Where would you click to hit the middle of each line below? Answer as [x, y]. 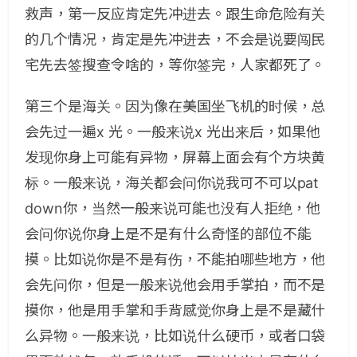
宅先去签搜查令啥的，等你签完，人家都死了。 [175, 65]
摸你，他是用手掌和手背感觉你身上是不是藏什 [175, 310]
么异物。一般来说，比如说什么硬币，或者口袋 [175, 336]
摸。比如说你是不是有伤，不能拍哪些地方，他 [175, 259]
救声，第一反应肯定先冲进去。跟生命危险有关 [175, 14]
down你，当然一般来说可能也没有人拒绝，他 [173, 208]
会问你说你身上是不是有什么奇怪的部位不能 [168, 234]
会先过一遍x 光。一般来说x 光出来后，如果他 [173, 132]
